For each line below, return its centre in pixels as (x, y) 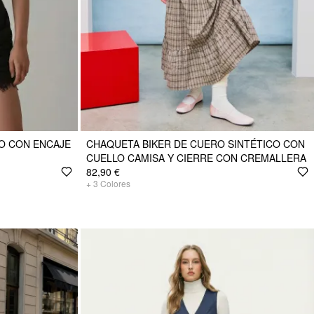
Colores (115, 183)
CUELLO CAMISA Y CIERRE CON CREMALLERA (196, 157)
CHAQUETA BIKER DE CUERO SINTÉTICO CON (196, 143)
